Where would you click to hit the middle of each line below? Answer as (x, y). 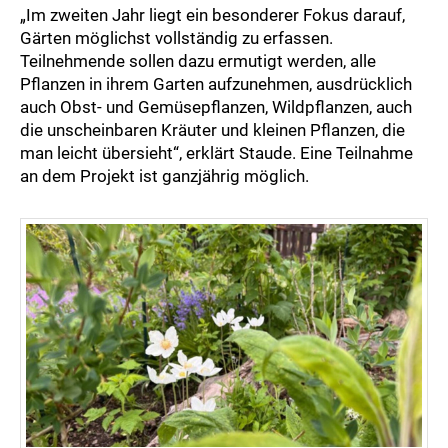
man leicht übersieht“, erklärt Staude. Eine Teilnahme (216, 153)
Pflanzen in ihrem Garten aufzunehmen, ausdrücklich (216, 84)
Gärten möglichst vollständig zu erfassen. (176, 38)
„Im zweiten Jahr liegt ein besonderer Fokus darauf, (212, 15)
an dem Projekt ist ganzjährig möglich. (164, 176)
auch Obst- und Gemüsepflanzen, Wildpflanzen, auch (216, 107)
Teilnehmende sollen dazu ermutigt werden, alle (198, 61)
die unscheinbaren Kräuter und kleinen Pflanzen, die (212, 130)
